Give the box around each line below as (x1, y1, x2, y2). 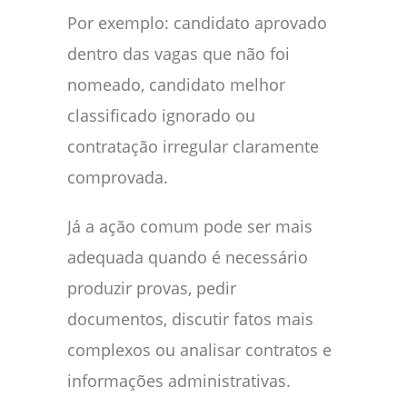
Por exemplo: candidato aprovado (67, 12, 327, 35)
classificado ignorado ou (67, 104, 255, 127)
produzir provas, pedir (67, 277, 236, 300)
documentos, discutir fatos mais (67, 308, 313, 331)
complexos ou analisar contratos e (67, 339, 332, 362)
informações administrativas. (67, 370, 291, 392)
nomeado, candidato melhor (67, 74, 285, 96)
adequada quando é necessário (67, 246, 308, 269)
